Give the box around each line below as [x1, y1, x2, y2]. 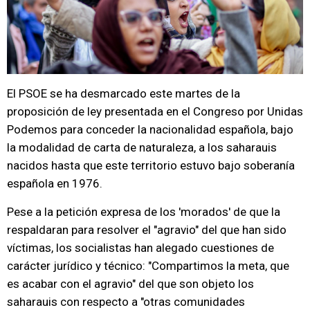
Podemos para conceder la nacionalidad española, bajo [7, 122, 293, 136]
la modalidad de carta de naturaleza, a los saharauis [7, 140, 277, 154]
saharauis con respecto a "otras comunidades [7, 295, 245, 309]
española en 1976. [7, 176, 102, 190]
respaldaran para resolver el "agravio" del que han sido [7, 223, 286, 237]
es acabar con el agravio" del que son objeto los [7, 277, 254, 291]
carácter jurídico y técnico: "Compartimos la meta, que [7, 259, 289, 273]
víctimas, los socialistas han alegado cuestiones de [7, 241, 274, 255]
